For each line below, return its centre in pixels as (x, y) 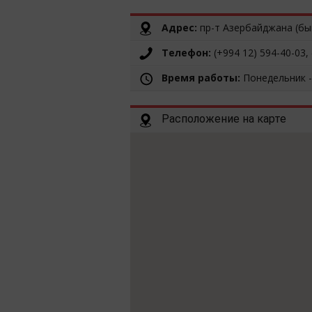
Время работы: (201, 78)
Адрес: (179, 28)
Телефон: (186, 53)
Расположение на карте (224, 119)
